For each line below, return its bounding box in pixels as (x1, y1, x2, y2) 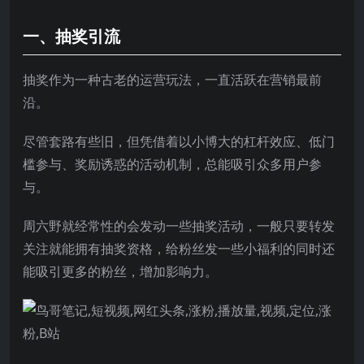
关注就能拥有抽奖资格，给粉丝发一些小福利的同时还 (23, 239, 335, 258)
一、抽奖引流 (23, 24, 120, 47)
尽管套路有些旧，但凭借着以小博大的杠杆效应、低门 (23, 132, 335, 150)
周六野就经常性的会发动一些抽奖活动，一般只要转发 (23, 216, 335, 235)
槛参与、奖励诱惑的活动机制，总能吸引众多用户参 (23, 154, 322, 173)
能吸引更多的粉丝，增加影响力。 (23, 262, 218, 280)
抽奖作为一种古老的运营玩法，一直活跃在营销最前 (23, 70, 322, 89)
